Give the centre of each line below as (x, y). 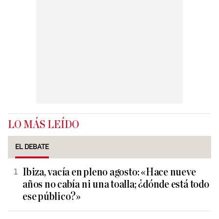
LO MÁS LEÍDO (44, 125)
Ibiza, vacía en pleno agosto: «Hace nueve (109, 172)
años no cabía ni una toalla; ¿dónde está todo (116, 185)
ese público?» (52, 197)
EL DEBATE (32, 147)
